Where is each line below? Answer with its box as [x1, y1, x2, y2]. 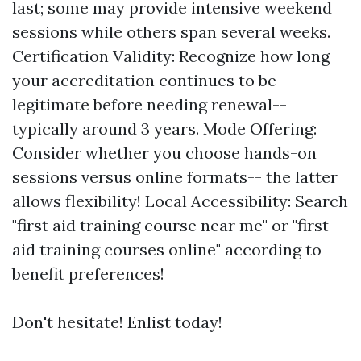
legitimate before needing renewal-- [12, 93, 287, 114]
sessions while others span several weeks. [12, 21, 330, 42]
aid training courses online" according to [12, 239, 322, 259]
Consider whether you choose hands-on [12, 142, 317, 163]
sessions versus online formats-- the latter [12, 166, 338, 187]
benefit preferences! [12, 263, 164, 284]
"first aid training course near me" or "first [12, 214, 329, 235]
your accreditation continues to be [12, 69, 276, 90]
